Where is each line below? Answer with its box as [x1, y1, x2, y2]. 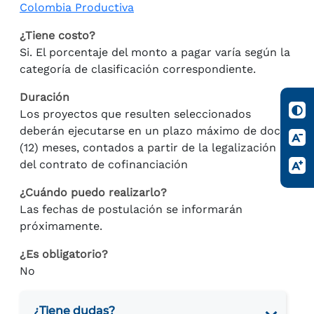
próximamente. [20, 219, 102, 233]
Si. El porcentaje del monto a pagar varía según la [20, 46, 290, 59]
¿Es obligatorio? [20, 247, 108, 261]
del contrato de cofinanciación [20, 158, 188, 171]
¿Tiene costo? [20, 29, 95, 42]
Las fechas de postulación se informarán [20, 203, 243, 216]
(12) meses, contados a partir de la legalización [20, 141, 276, 154]
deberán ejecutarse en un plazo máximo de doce [20, 124, 287, 137]
